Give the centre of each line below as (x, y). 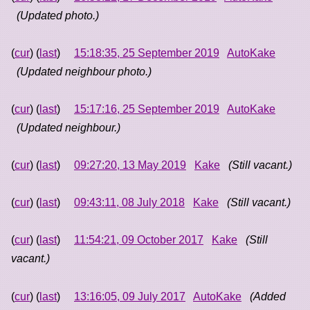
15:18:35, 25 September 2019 (147, 53)
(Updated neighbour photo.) (84, 71)
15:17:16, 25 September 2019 (147, 109)
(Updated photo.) (58, 15)
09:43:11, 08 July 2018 (129, 203)
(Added (268, 296)
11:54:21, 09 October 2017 (139, 240)
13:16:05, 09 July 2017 (130, 296)
